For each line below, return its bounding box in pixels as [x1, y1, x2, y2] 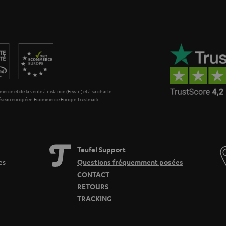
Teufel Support [77, 145, 126, 155]
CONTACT [77, 169, 109, 180]
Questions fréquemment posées [77, 157, 183, 167]
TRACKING [77, 194, 111, 204]
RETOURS [77, 182, 108, 192]
